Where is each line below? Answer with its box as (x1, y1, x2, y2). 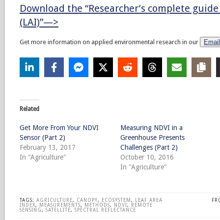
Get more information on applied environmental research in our (20, 38, 200, 46)
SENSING (20, 207, 42, 213)
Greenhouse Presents (120, 134, 185, 142)
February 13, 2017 (20, 143, 76, 152)
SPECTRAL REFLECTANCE (75, 207, 136, 213)
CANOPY (77, 197, 98, 203)
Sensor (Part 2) (20, 134, 65, 142)
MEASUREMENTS (39, 202, 81, 208)
